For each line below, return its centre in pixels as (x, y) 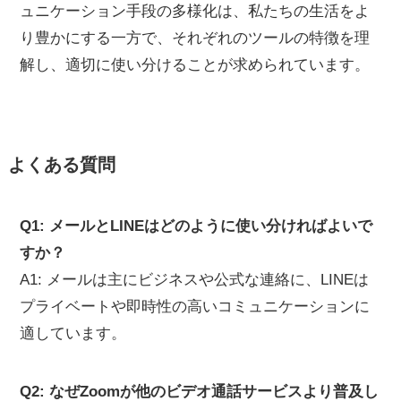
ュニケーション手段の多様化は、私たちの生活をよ (195, 11)
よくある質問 (61, 164)
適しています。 (73, 334)
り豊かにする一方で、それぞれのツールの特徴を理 (195, 38)
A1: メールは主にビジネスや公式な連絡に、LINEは (195, 280)
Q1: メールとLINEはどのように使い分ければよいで (196, 226)
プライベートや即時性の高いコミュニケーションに (195, 307)
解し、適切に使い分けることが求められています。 (195, 64)
